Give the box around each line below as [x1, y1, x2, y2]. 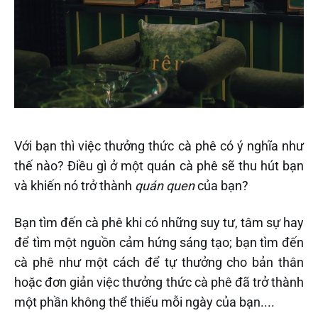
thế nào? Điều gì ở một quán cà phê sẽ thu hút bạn [14, 158, 304, 173]
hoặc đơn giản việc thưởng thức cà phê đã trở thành [14, 274, 304, 290]
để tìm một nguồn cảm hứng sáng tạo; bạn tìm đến [14, 234, 304, 250]
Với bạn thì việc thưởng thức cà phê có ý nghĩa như [14, 138, 304, 153]
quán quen [135, 177, 194, 193]
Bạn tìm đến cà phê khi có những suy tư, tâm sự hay [14, 214, 304, 230]
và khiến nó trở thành [14, 177, 135, 193]
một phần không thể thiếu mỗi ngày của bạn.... [14, 294, 275, 309]
